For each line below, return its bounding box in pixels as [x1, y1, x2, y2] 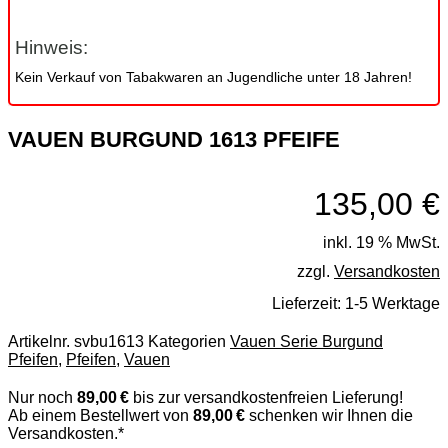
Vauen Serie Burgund [230, 333, 383, 350]
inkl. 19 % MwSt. [323, 234, 440, 251]
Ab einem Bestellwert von [8, 407, 193, 424]
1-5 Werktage [345, 295, 440, 312]
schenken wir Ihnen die [245, 407, 413, 424]
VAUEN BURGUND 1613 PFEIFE [8, 127, 340, 152]
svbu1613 [74, 333, 148, 350]
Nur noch [8, 389, 77, 406]
